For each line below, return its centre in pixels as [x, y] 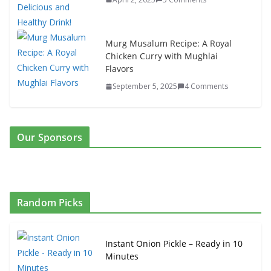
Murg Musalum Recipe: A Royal [168, 44]
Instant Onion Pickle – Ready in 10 [174, 244]
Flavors [119, 69]
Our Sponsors [50, 138]
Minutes [122, 256]
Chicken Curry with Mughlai [162, 56]
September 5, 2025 [145, 87]
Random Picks [50, 203]
